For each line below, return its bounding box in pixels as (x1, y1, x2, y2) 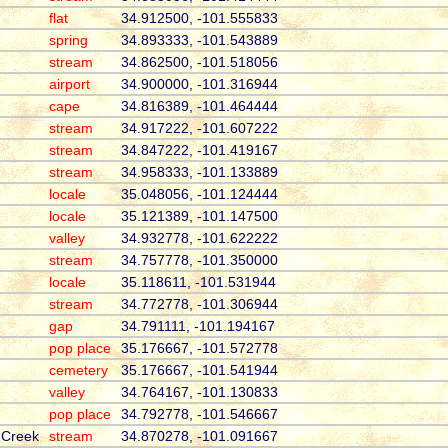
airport (48, 76, 90, 93)
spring (48, 32, 88, 49)
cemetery (48, 362, 108, 379)
